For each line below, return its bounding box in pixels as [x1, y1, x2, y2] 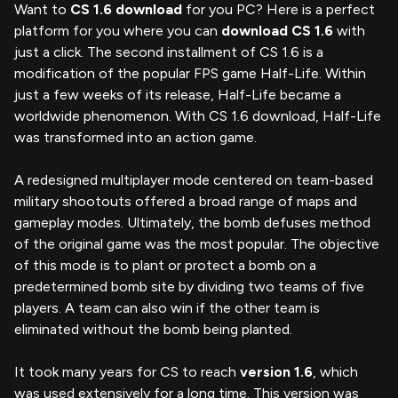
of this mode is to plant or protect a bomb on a [14, 256, 316, 274]
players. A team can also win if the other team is [14, 298, 320, 316]
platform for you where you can [14, 21, 221, 39]
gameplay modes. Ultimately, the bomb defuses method [14, 213, 370, 231]
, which [313, 362, 358, 380]
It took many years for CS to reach [14, 362, 240, 380]
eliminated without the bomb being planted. [14, 320, 292, 338]
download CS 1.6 [221, 21, 333, 39]
